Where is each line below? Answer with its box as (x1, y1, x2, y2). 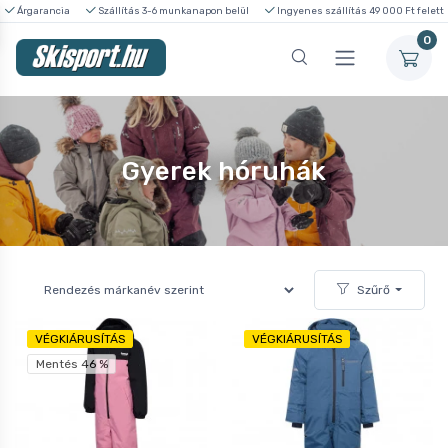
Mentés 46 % (35, 356, 108, 371)
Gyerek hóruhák (122, 155, 326, 187)
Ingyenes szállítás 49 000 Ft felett (274, 5, 444, 16)
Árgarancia (14, 5, 70, 16)
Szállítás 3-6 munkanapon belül (95, 5, 249, 16)
